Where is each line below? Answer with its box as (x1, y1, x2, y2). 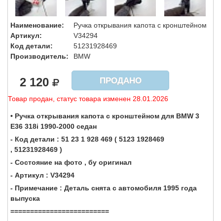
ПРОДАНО (99, 76, 142, 86)
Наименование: (10, 21, 64, 30)
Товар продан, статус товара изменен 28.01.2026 (8, 95, 168, 103)
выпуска (10, 194, 40, 202)
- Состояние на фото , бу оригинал (10, 158, 132, 166)
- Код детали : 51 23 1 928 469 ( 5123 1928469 (10, 135, 164, 143)
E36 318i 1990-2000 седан (10, 122, 97, 130)
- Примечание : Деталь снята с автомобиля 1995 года (10, 184, 197, 192)
